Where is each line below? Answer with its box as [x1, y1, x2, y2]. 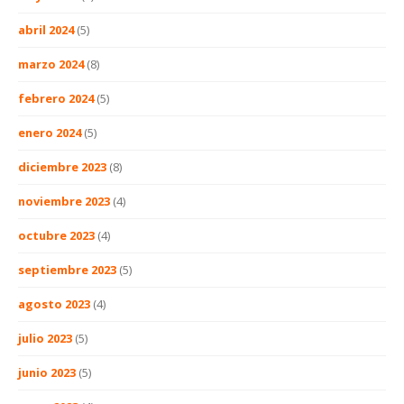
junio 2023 [18, 363, 76, 381]
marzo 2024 [18, 55, 84, 72]
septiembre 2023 [18, 261, 116, 278]
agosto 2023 [18, 295, 90, 312]
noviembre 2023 [18, 192, 110, 209]
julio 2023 [18, 329, 72, 346]
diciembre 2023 [18, 158, 106, 175]
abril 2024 [18, 21, 74, 38]
